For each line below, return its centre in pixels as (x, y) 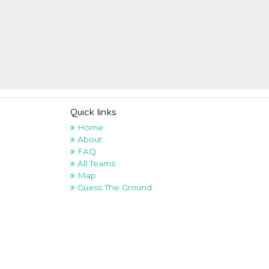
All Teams (95, 163)
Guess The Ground (113, 187)
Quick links (93, 111)
